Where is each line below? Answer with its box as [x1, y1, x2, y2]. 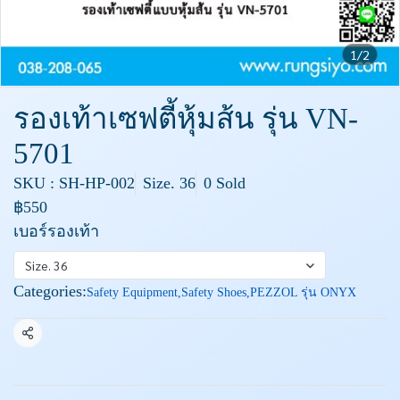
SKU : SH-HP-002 [13, 174, 135, 192]
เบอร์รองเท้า [13, 222, 99, 240]
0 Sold [204, 174, 246, 192]
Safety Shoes [181, 286, 246, 299]
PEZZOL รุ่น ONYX [250, 286, 356, 299]
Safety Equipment [87, 286, 178, 299]
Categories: [13, 282, 87, 300]
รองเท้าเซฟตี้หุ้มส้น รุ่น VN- [13, 103, 358, 135]
